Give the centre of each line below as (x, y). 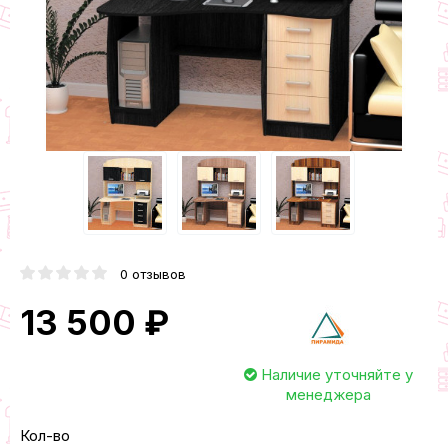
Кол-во (45, 436)
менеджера (328, 395)
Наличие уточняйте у (334, 375)
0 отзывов (153, 274)
